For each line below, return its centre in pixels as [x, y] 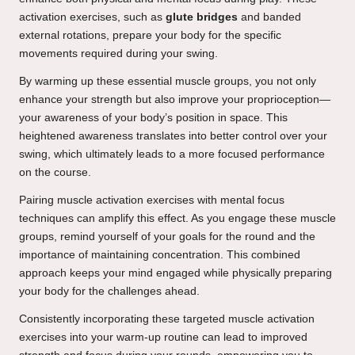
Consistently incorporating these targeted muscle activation [167, 319]
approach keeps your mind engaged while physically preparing [176, 273]
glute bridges [202, 17]
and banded [269, 17]
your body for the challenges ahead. [109, 292]
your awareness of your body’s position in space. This [153, 118]
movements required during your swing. [118, 54]
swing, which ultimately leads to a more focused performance [172, 155]
